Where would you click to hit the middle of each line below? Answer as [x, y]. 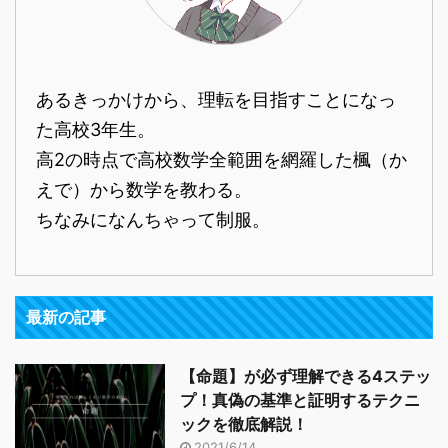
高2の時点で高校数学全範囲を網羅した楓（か [221, 160]
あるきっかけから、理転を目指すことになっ [216, 100]
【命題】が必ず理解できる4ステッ [305, 376]
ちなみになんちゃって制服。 [153, 220]
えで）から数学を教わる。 [144, 190]
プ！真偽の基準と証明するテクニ [300, 400]
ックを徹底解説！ [244, 424]
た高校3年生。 [95, 130]
